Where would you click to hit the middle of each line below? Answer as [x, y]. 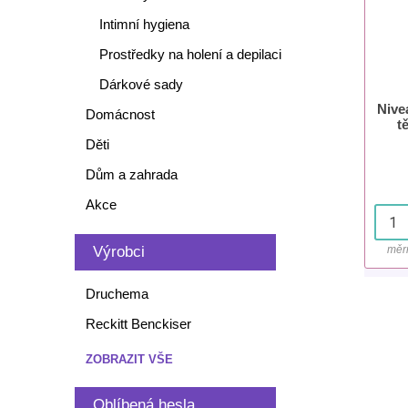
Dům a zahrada [131, 174]
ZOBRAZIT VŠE [129, 359]
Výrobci [118, 252]
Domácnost [120, 114]
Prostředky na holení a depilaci [190, 54]
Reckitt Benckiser [138, 324]
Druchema [117, 294]
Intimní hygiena [144, 24]
